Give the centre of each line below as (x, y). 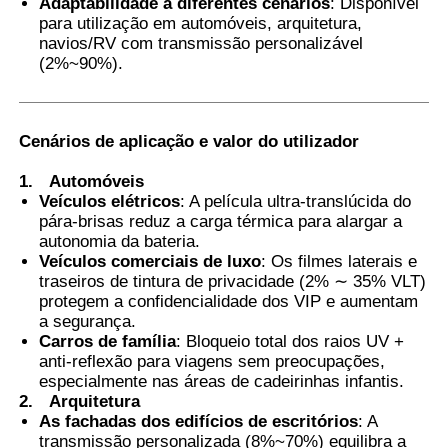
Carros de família (108, 341)
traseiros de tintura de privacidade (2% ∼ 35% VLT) (233, 281)
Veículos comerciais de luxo (150, 261)
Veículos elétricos (110, 201)
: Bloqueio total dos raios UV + (290, 341)
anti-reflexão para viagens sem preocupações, (212, 361)
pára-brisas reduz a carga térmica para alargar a (221, 221)
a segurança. (88, 321)
